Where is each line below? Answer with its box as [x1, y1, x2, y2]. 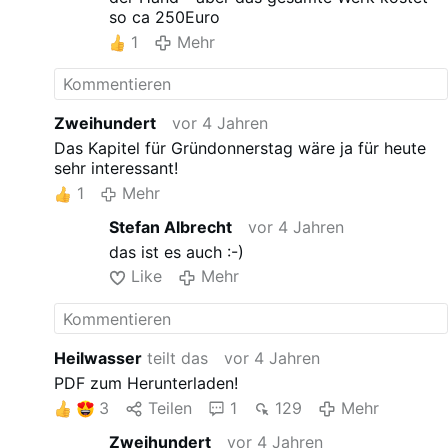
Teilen [147, 397, 192, 418]
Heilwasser [54, 348, 143, 369]
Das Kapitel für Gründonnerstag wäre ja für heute [54, 137, 427, 158]
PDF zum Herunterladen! [54, 372, 239, 393]
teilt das [142, 348, 209, 369]
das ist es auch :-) [108, 241, 244, 262]
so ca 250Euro [108, 6, 220, 27]
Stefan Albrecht [108, 216, 232, 237]
